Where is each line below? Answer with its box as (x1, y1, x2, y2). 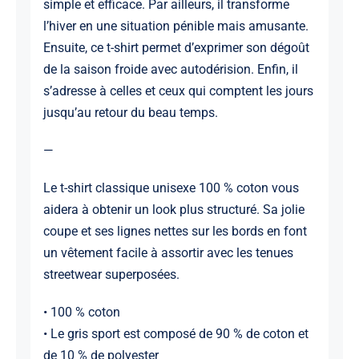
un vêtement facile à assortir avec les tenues (42, 245, 293, 261)
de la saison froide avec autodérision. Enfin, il (42, 62, 298, 78)
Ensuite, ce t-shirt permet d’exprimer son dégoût (42, 40, 309, 56)
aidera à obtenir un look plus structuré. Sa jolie (42, 202, 305, 218)
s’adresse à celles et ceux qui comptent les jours (42, 83, 313, 99)
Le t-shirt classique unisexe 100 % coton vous (42, 180, 299, 196)
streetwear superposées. (42, 267, 179, 283)
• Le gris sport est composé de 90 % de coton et (42, 326, 309, 342)
